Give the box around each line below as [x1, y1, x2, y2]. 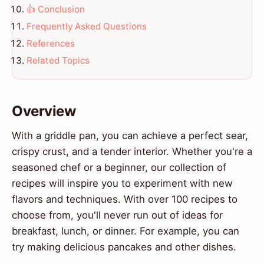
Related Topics [27, 54, 90, 66]
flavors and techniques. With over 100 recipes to [12, 193, 237, 206]
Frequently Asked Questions [27, 20, 147, 32]
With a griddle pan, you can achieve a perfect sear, [12, 130, 248, 142]
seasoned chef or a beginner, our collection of [12, 161, 226, 174]
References [27, 37, 75, 49]
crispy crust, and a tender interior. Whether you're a [12, 146, 252, 158]
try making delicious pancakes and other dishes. [12, 241, 236, 253]
